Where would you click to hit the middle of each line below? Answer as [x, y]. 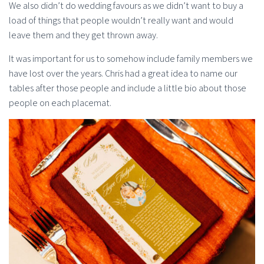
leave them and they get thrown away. [83, 35]
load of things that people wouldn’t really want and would [121, 21]
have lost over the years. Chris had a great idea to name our [123, 74]
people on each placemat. [60, 103]
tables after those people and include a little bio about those [128, 88]
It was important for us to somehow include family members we [131, 59]
